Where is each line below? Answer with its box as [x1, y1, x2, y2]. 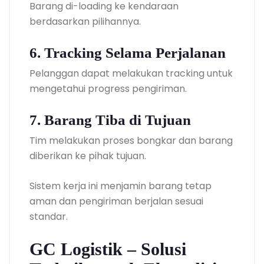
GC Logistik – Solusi [29, 239, 186, 259]
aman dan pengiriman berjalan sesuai [29, 194, 203, 208]
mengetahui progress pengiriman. [29, 81, 187, 95]
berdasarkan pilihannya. [29, 14, 141, 28]
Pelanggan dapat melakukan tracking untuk [29, 66, 233, 80]
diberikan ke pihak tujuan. [29, 148, 146, 163]
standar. [29, 209, 68, 223]
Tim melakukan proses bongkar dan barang [29, 133, 233, 147]
